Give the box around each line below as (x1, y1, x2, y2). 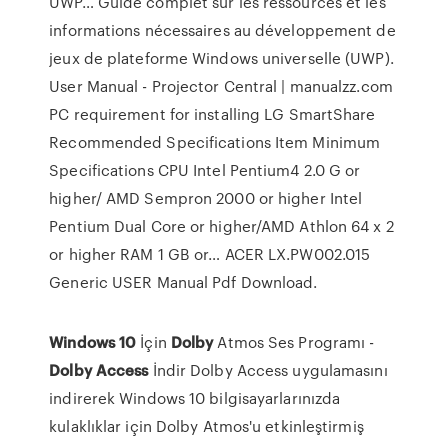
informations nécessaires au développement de (49, 19, 396, 41)
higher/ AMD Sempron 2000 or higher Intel (49, 187, 363, 209)
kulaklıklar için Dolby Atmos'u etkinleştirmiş (49, 415, 364, 437)
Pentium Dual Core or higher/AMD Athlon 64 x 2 (49, 215, 394, 237)
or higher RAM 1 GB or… (49, 243, 225, 265)
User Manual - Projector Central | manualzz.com (49, 75, 393, 97)
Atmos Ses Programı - (213, 331, 375, 353)
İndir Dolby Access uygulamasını (148, 359, 388, 381)
